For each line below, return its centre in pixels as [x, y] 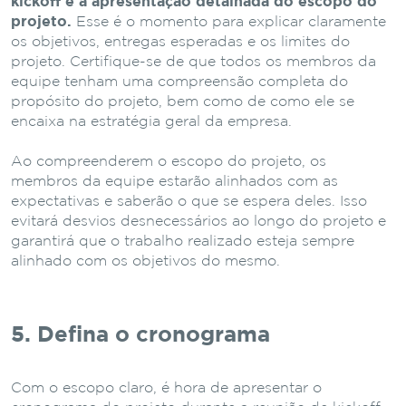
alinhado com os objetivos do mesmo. [145, 261]
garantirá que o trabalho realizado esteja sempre [183, 241]
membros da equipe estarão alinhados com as [174, 181]
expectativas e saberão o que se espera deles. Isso [189, 201]
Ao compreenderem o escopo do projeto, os [169, 161]
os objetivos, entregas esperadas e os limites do [180, 42]
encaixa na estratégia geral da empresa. [151, 121]
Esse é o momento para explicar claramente [229, 22]
